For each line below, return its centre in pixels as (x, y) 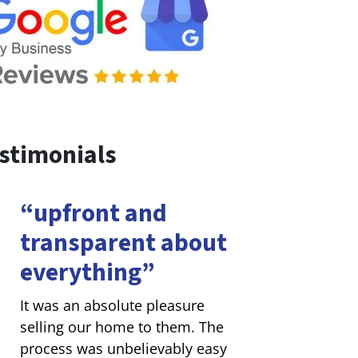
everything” (87, 272)
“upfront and (93, 213)
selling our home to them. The (121, 326)
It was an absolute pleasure (112, 305)
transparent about (123, 243)
